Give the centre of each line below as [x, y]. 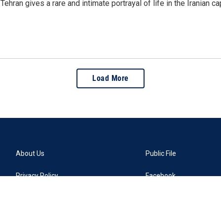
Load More [110, 78]
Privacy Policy [37, 176]
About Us [30, 153]
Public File [161, 153]
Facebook [161, 176]
